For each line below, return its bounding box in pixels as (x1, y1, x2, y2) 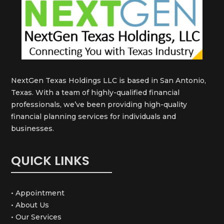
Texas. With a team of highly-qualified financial (11, 87, 180, 97)
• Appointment (11, 188, 65, 197)
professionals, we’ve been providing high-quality (11, 99, 187, 109)
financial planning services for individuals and (11, 111, 176, 121)
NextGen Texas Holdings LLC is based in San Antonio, (11, 75, 206, 85)
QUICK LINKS (11, 151, 90, 169)
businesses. (11, 123, 54, 133)
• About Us (11, 200, 49, 209)
